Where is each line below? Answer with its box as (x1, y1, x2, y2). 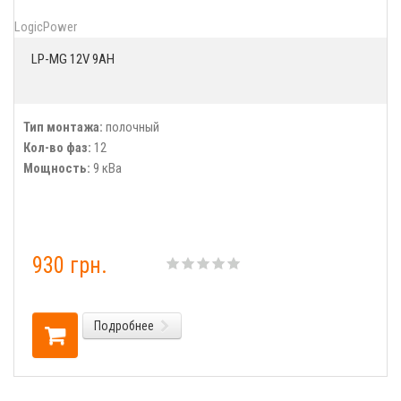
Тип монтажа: (23, 119, 103, 135)
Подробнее (94, 319, 154, 333)
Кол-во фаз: (23, 140, 91, 156)
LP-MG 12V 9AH (31, 51, 115, 67)
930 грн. (32, 252, 107, 278)
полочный (103, 119, 159, 135)
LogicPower (14, 19, 77, 35)
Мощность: (23, 160, 90, 176)
